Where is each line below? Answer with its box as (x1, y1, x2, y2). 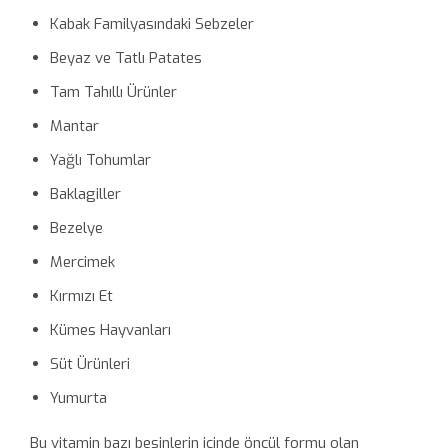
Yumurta (49, 387, 107, 408)
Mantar (49, 115, 99, 136)
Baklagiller (49, 183, 121, 204)
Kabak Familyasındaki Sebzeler (49, 13, 254, 34)
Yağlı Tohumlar (49, 149, 151, 170)
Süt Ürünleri (49, 353, 130, 374)
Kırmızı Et (49, 285, 113, 306)
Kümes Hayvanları (49, 319, 171, 340)
